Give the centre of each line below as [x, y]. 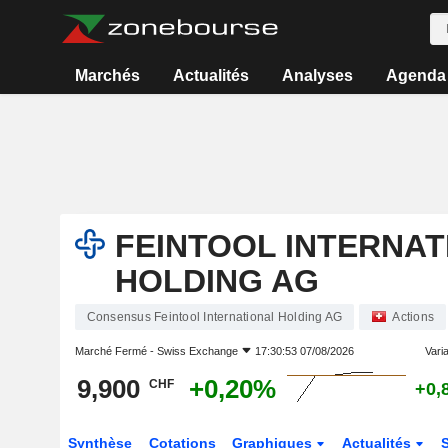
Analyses [317, 75]
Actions [413, 317]
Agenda [415, 75]
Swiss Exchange [197, 351]
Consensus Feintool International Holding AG [214, 317]
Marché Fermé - [115, 351]
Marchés [108, 75]
